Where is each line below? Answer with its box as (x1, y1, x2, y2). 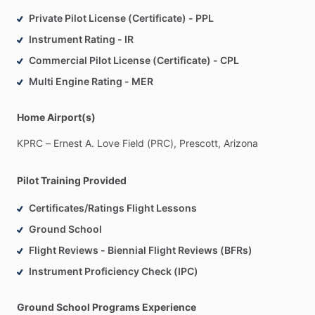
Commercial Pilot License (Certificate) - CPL (29, 54, 239, 67)
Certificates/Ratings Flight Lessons (29, 202, 197, 214)
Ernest (53, 137, 82, 150)
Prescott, (179, 137, 221, 150)
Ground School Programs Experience (17, 301, 196, 314)
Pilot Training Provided (17, 174, 127, 187)
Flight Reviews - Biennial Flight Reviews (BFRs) (29, 244, 252, 257)
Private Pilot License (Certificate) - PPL (29, 12, 214, 25)
